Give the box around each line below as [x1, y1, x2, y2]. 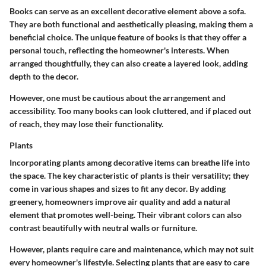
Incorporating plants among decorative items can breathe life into [9, 157, 250, 168]
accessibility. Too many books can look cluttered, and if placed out [9, 106, 251, 116]
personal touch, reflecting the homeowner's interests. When [9, 45, 229, 56]
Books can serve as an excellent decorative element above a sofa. [9, 6, 246, 17]
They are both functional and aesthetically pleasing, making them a [9, 19, 253, 30]
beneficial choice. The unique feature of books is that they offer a [9, 32, 246, 43]
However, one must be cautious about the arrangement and [9, 93, 226, 103]
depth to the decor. [9, 71, 78, 82]
